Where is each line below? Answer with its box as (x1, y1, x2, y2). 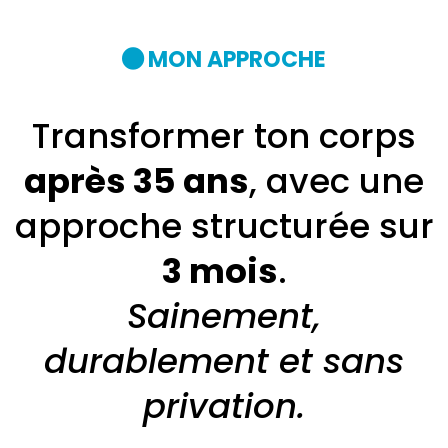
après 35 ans (24, 157, 249, 205)
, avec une (249, 157, 424, 205)
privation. (143, 382, 305, 430)
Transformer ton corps (32, 112, 416, 160)
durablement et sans (44, 337, 404, 385)
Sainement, (127, 292, 321, 340)
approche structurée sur (14, 202, 434, 250)
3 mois (161, 247, 278, 295)
